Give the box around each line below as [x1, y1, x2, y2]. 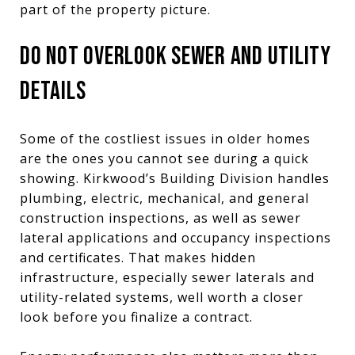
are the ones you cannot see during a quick [20, 149, 309, 167]
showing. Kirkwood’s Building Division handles [20, 169, 330, 187]
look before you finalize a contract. [20, 307, 253, 326]
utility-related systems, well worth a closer [20, 288, 303, 306]
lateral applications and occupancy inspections [20, 228, 331, 246]
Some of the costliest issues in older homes [20, 129, 311, 147]
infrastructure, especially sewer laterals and [20, 268, 315, 286]
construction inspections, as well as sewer [20, 208, 301, 227]
